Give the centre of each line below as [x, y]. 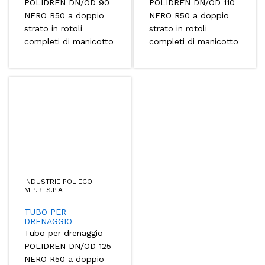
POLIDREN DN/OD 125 [68, 246]
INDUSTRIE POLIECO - [61, 181]
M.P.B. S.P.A [43, 190]
